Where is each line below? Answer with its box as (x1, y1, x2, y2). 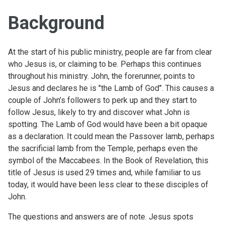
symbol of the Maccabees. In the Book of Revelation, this (8, 155, 208, 165)
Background (8, 12, 104, 34)
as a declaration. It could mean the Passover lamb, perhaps (8, 131, 214, 141)
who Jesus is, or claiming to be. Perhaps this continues (8, 59, 201, 69)
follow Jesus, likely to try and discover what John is (8, 107, 190, 117)
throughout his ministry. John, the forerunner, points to (8, 71, 195, 81)
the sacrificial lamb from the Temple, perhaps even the (8, 143, 198, 153)
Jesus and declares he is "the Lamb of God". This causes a (8, 83, 214, 93)
